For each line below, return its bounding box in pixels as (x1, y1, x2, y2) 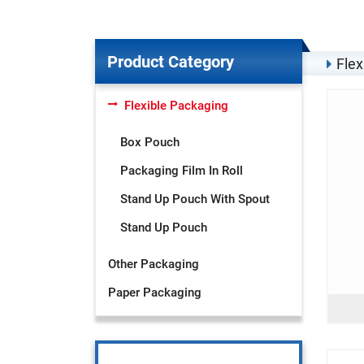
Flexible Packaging (124, 98, 228, 113)
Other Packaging (108, 257, 199, 271)
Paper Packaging (108, 285, 201, 300)
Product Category (107, 52, 234, 71)
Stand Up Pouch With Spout (120, 192, 270, 206)
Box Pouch (120, 135, 180, 149)
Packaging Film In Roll (120, 163, 243, 178)
